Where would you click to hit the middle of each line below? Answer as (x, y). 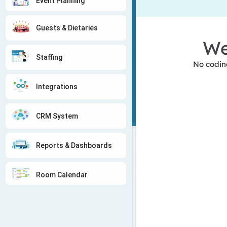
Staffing (49, 57)
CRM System (57, 116)
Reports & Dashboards (74, 145)
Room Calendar (62, 175)
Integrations (57, 86)
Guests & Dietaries (67, 28)
